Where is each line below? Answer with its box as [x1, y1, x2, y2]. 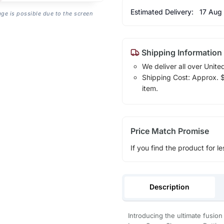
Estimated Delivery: [130, 7, 195, 16]
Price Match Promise [130, 125, 209, 136]
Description [149, 182, 190, 191]
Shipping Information [139, 47, 222, 57]
